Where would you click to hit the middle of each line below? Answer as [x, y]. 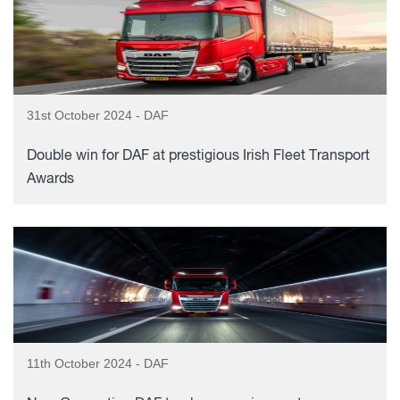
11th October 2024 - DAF [98, 363]
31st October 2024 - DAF [98, 115]
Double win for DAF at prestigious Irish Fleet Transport [198, 156]
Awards [50, 179]
